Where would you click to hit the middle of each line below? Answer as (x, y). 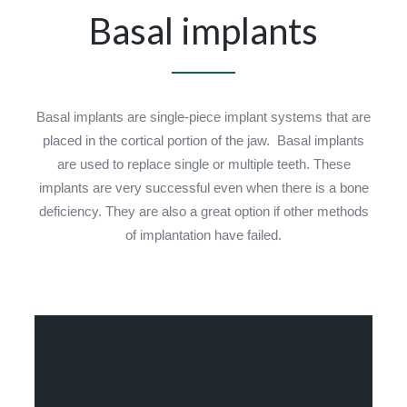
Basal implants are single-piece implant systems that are (203, 117)
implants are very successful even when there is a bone (203, 188)
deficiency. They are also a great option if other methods (203, 211)
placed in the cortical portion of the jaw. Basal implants (203, 140)
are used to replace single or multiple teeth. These (203, 164)
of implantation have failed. (203, 235)
